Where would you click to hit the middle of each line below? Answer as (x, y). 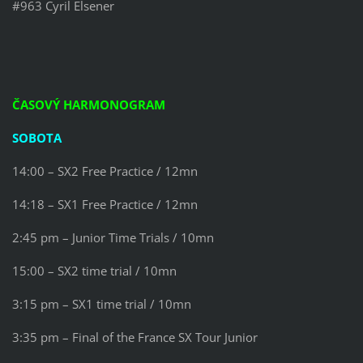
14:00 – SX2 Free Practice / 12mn (105, 171)
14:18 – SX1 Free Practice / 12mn (105, 205)
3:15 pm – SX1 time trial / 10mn (101, 304)
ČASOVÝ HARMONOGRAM (88, 105)
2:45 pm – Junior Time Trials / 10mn (113, 238)
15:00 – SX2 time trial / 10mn (94, 271)
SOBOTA (36, 138)
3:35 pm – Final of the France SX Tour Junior (135, 337)
